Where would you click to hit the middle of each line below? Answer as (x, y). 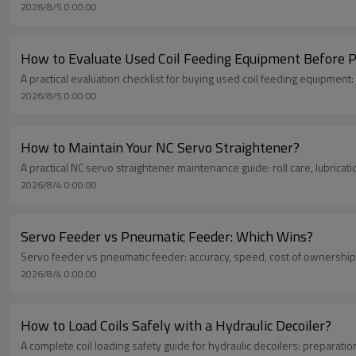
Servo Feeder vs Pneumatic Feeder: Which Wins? (167, 236)
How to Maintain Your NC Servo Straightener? (160, 147)
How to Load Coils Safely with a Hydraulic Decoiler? (176, 325)
